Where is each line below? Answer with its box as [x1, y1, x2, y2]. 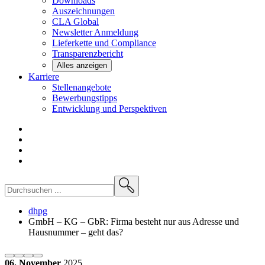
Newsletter [52, 27, 94, 37]
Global [73, 17, 99, 27]
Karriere [28, 72, 59, 82]
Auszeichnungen [52, 6, 115, 16]
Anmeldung [94, 27, 138, 37]
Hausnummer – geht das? [28, 227, 123, 237]
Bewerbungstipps [52, 93, 117, 103]
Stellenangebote [52, 82, 111, 92]
